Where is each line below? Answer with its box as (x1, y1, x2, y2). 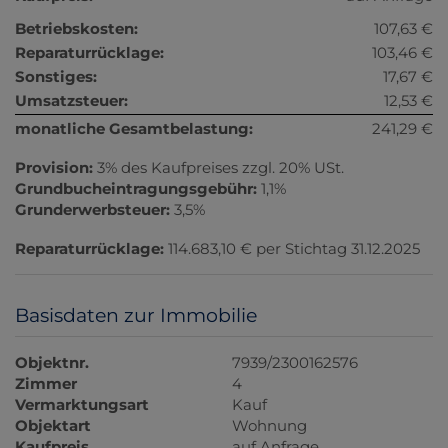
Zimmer (15, 374, 77, 394)
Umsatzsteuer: (15, 91, 128, 111)
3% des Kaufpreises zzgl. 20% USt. (97, 158, 344, 178)
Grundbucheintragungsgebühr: (15, 179, 257, 199)
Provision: (15, 158, 93, 178)
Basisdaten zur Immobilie (15, 304, 257, 328)
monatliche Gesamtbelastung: (15, 119, 253, 139)
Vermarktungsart (15, 395, 149, 415)
